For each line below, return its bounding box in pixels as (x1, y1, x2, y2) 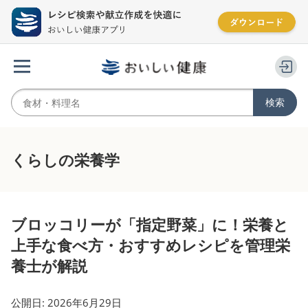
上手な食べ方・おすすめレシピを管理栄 (11, 234, 290, 256)
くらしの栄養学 (11, 149, 120, 170)
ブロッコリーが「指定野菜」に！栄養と (11, 214, 289, 235)
